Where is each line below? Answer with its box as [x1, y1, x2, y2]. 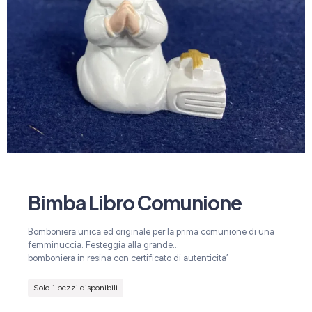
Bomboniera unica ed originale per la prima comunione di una [28, 226, 274, 237]
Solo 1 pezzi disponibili [33, 282, 118, 292]
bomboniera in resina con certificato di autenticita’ [28, 252, 228, 263]
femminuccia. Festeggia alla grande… [28, 239, 179, 250]
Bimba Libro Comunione [28, 189, 242, 214]
